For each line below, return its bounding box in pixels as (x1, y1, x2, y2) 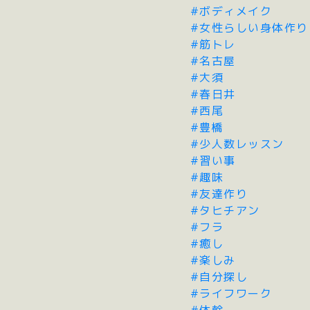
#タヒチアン (190, 202, 260, 218)
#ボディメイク (190, 3, 273, 19)
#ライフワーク (190, 285, 273, 301)
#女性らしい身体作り (190, 19, 309, 35)
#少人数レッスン (190, 136, 284, 152)
